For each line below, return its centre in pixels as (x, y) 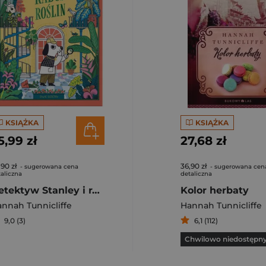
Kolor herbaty (215, 190)
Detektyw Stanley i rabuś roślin (96, 190)
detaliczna (196, 174)
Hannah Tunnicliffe (221, 205)
